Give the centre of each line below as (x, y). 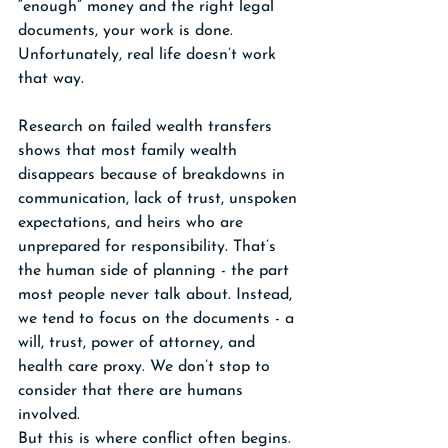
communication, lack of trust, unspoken (160, 199)
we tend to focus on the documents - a (158, 319)
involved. (49, 415)
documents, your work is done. (128, 31)
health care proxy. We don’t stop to (146, 367)
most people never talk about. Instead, (157, 295)
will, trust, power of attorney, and (139, 343)
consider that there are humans (133, 391)
